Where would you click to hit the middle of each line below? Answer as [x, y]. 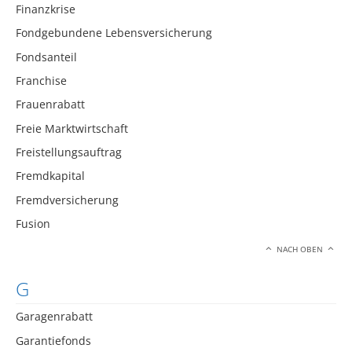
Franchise [41, 80]
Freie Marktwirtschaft [72, 128]
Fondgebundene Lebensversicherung [114, 33]
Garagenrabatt [54, 317]
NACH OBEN [300, 249]
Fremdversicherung [67, 200]
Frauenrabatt [50, 104]
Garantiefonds [53, 340]
